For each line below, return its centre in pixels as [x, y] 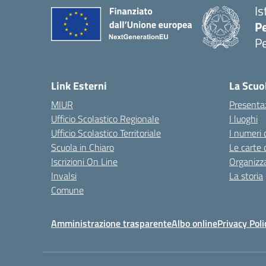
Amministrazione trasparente [111, 223]
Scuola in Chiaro [83, 147]
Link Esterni [79, 86]
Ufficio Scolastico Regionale [105, 119]
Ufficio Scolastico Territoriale [106, 133]
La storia [246, 176]
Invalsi [64, 176]
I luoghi [243, 119]
